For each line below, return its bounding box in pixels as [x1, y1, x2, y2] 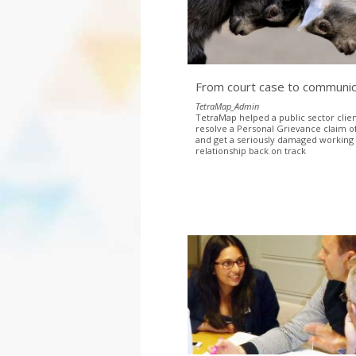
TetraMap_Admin [195, 99, 260, 112]
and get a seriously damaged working [195, 133, 354, 145]
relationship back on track [195, 144, 311, 157]
